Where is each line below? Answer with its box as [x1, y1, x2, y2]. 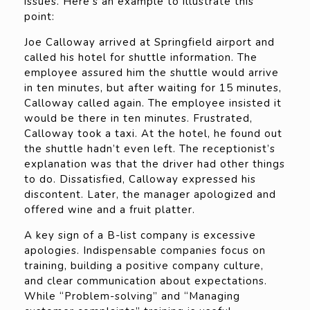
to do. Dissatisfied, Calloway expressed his [24, 172, 256, 187]
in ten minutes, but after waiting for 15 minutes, [24, 81, 282, 95]
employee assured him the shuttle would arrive [24, 66, 279, 80]
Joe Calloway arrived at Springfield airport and [24, 35, 275, 50]
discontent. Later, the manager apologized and [24, 188, 276, 202]
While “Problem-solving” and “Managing [24, 289, 240, 304]
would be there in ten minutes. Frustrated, [24, 111, 253, 126]
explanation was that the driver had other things [24, 157, 285, 172]
